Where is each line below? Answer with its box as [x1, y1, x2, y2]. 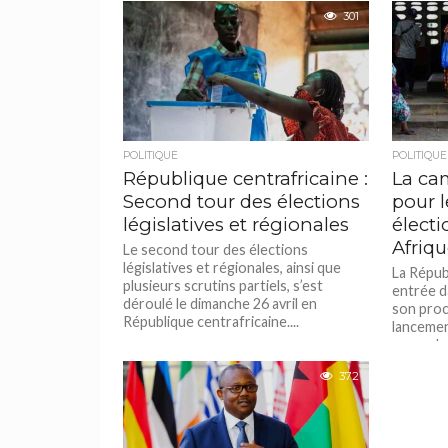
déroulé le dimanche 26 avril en [123, 295, 318, 312]
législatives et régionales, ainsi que [123, 259, 342, 276]
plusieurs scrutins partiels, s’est [123, 277, 324, 294]
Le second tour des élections [123, 241, 309, 258]
